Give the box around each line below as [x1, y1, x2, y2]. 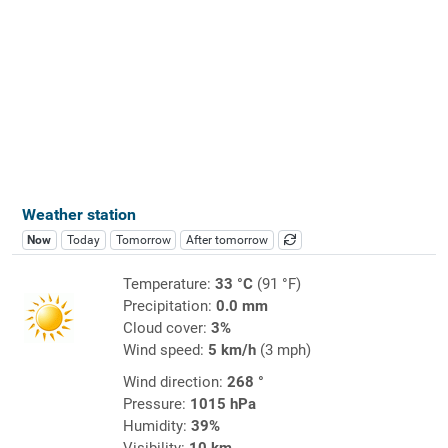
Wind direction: [122, 372, 227, 391]
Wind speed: [122, 340, 208, 359]
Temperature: [122, 274, 215, 293]
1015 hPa [189, 394, 256, 413]
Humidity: [122, 416, 191, 435]
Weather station [21, 204, 136, 224]
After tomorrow [186, 232, 269, 247]
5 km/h [207, 340, 256, 359]
